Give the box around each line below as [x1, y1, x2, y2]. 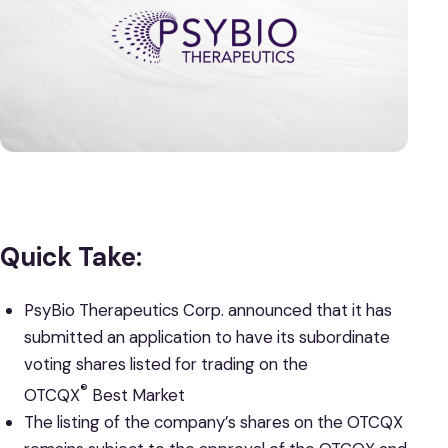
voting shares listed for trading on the [23, 353, 308, 376]
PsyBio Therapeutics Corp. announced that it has [23, 299, 392, 322]
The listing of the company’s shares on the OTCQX [23, 410, 403, 433]
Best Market [87, 383, 185, 406]
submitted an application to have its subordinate [23, 326, 390, 349]
